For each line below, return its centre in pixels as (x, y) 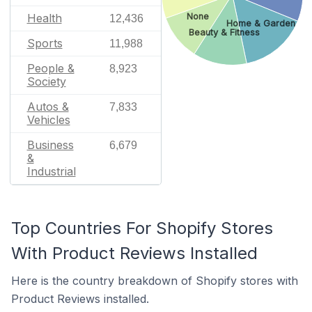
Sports (45, 43)
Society (46, 81)
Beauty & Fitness (224, 33)
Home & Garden (260, 23)
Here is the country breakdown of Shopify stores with (155, 280)
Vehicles (48, 119)
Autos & (48, 106)
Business (50, 145)
